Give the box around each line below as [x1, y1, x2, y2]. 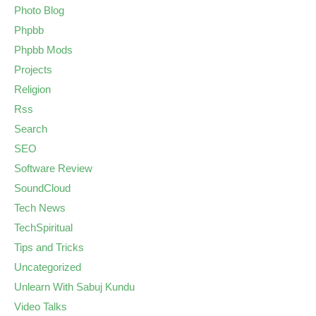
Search [14, 122, 47, 135]
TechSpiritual [14, 221, 73, 233]
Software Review [14, 162, 92, 174]
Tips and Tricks [14, 241, 84, 253]
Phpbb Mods [14, 43, 73, 56]
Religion [14, 83, 51, 95]
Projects [14, 63, 52, 75]
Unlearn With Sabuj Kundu [14, 280, 135, 293]
